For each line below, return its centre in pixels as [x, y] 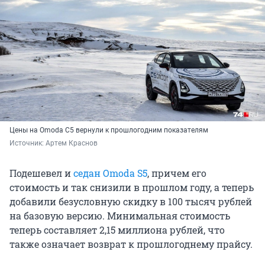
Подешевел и [41, 173]
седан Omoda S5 [110, 173]
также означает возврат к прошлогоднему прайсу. [131, 244]
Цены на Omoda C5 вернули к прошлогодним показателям [109, 130]
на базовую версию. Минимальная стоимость [120, 215]
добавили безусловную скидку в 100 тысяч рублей [131, 201]
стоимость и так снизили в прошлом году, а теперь [132, 187]
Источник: [28, 143]
